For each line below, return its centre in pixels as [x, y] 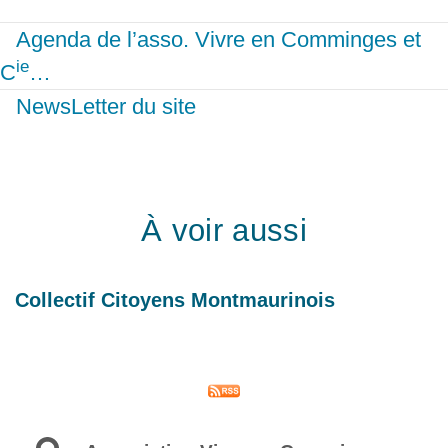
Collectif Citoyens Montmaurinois [175, 300]
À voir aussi [224, 230]
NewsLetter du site [106, 107]
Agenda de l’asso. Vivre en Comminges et [218, 40]
